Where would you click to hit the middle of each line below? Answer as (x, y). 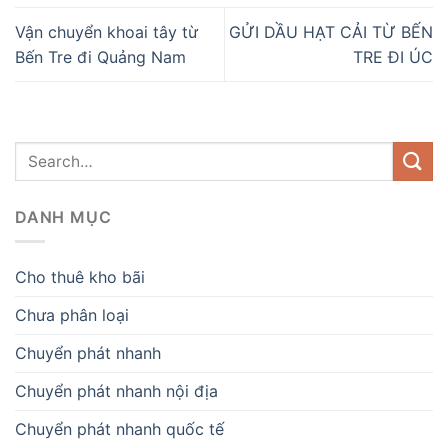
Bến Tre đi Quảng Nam (100, 56)
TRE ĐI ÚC (393, 56)
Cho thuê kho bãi (80, 277)
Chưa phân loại (72, 315)
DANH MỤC (63, 216)
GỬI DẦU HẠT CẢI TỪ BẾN (331, 31)
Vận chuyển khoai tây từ (106, 31)
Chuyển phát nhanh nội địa (116, 391)
